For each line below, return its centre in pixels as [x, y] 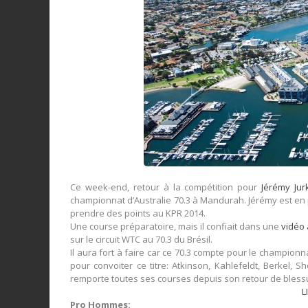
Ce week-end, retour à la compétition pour [166, 187]
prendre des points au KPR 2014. [138, 213]
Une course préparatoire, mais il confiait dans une [176, 226]
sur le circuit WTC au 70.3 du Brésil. [142, 239]
